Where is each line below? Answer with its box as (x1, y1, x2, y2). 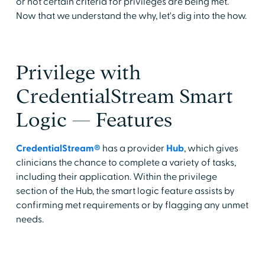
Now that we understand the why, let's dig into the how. (15, 9, 247, 22)
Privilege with (15, 62, 141, 83)
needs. (15, 213, 44, 225)
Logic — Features (15, 109, 172, 130)
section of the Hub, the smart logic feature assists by (15, 185, 235, 197)
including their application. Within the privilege (15, 170, 217, 183)
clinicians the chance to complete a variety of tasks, (15, 156, 236, 169)
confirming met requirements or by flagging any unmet (15, 199, 248, 211)
